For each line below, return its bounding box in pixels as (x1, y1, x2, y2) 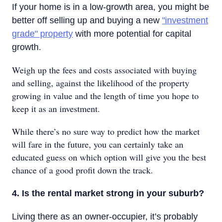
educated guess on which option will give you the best (12, 151, 206, 163)
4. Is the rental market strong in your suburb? (12, 188, 204, 198)
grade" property (12, 29, 73, 39)
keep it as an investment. (12, 103, 100, 114)
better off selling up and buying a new (12, 15, 162, 25)
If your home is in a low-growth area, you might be (12, 2, 209, 12)
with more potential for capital (73, 29, 191, 39)
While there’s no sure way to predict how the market (12, 125, 200, 137)
